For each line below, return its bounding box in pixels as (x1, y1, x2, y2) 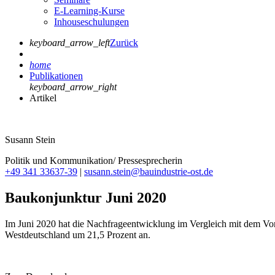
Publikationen (29, 70, 83, 81)
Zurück (110, 37, 138, 48)
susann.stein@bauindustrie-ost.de (84, 166, 213, 177)
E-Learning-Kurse (54, 5, 125, 16)
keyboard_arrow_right (29, 81, 117, 92)
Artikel (29, 92, 56, 103)
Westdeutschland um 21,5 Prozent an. (5, 229, 150, 240)
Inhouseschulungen (54, 16, 129, 27)
